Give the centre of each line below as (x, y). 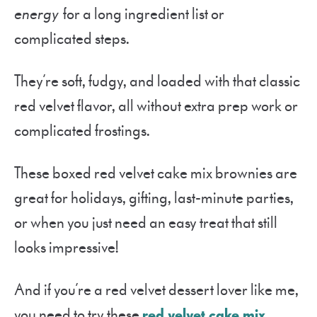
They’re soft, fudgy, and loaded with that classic (157, 81)
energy (36, 14)
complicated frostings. (84, 131)
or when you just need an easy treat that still (146, 223)
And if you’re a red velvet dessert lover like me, (156, 290)
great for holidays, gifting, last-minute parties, (154, 198)
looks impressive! (67, 248)
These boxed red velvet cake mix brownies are (156, 173)
